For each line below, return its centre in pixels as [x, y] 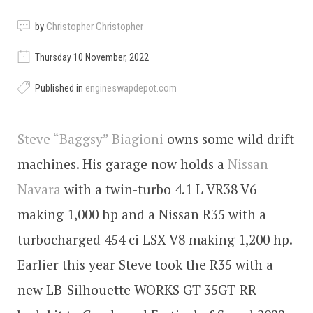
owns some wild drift [229, 138]
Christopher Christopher [95, 27]
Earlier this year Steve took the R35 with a [145, 264]
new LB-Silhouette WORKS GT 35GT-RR [137, 289]
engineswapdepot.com [131, 88]
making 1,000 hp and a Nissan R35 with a [142, 214]
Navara [39, 189]
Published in [59, 88]
